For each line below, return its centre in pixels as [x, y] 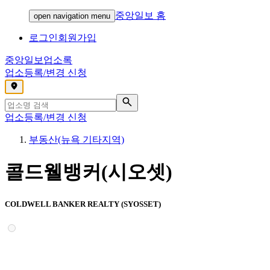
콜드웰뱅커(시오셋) [89, 172]
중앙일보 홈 [140, 15]
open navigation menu [72, 16]
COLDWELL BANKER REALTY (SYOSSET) [83, 204]
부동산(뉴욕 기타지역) [77, 140]
